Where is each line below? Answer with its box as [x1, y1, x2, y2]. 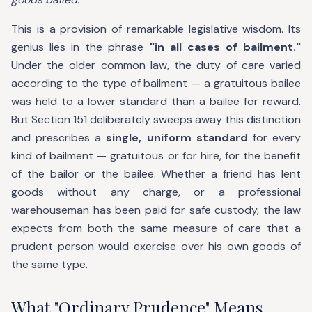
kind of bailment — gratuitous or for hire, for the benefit [11, 148, 301, 163]
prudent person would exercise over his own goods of [11, 239, 301, 253]
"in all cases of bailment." [149, 40, 302, 54]
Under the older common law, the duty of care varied [11, 58, 301, 72]
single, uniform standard [106, 130, 248, 145]
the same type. [11, 257, 88, 272]
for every [247, 130, 302, 145]
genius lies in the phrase [11, 40, 150, 54]
